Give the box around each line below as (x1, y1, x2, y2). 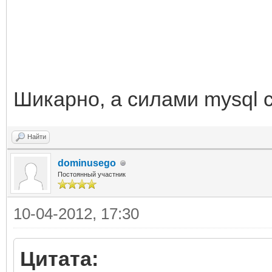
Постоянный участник (58, 171, 126, 178)
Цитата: (20, 247, 98, 270)
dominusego (58, 158, 116, 168)
